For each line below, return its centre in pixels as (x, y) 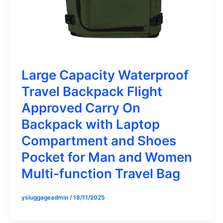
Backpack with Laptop (90, 124)
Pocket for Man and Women (107, 157)
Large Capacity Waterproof (105, 75)
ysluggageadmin (45, 197)
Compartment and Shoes (99, 141)
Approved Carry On (81, 108)
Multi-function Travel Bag (101, 174)
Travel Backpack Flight (92, 92)
